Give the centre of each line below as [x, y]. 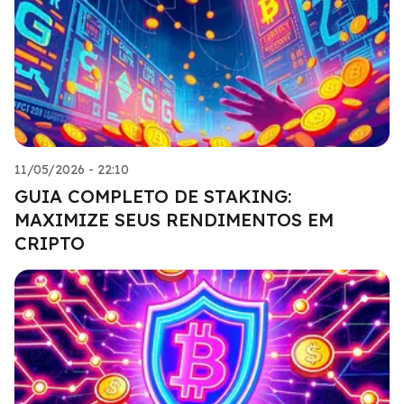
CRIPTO [50, 243]
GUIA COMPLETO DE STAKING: [153, 196]
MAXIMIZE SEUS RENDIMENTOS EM [174, 219]
